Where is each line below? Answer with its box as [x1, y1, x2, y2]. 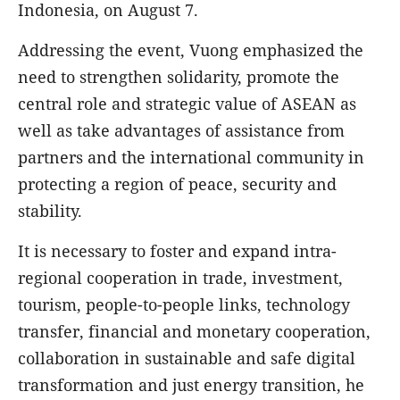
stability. [18, 199, 87, 221]
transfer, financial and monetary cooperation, [18, 320, 371, 342]
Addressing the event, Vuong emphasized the [18, 38, 363, 61]
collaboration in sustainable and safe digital [18, 346, 355, 369]
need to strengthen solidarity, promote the [18, 65, 339, 87]
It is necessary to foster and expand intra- [18, 239, 337, 262]
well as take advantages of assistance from [18, 119, 345, 141]
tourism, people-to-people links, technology [18, 293, 350, 315]
